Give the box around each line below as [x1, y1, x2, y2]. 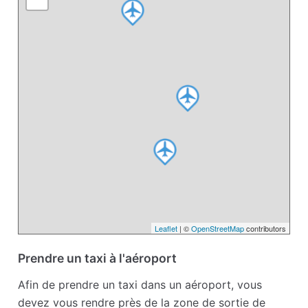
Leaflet [154, 223, 177, 234]
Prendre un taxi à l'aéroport [18, 251, 177, 266]
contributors [243, 223, 286, 234]
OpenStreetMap [190, 223, 244, 234]
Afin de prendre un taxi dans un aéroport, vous [18, 278, 263, 292]
